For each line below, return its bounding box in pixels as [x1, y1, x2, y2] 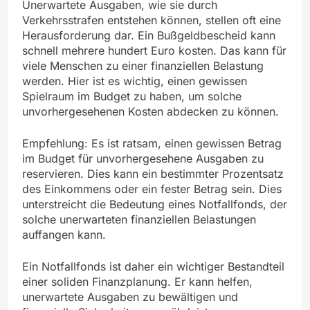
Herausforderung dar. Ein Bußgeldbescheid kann [22, 28, 275, 42]
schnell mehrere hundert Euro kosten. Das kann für [22, 43, 286, 57]
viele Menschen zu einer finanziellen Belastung [22, 58, 264, 73]
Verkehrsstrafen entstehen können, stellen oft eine [22, 12, 281, 27]
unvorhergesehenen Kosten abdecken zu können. [22, 104, 279, 118]
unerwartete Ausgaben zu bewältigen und [22, 289, 238, 304]
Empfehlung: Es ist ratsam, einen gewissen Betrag [22, 136, 282, 150]
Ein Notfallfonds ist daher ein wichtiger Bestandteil [22, 259, 284, 273]
